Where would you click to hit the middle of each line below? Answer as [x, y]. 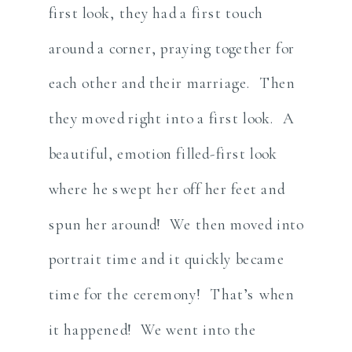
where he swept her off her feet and [166, 189]
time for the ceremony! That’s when [171, 294]
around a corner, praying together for [172, 48]
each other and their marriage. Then [172, 83]
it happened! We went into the [152, 330]
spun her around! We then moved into [176, 224]
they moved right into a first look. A [171, 118]
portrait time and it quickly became [166, 259]
